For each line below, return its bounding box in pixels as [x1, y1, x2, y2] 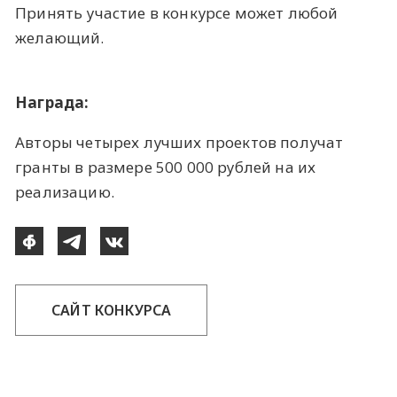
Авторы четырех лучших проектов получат [15, 131, 344, 152]
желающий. [15, 27, 105, 48]
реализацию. [15, 181, 114, 202]
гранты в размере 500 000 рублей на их [15, 156, 316, 177]
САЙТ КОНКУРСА [51, 300, 172, 321]
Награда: [15, 91, 90, 113]
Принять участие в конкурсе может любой [15, 2, 339, 23]
